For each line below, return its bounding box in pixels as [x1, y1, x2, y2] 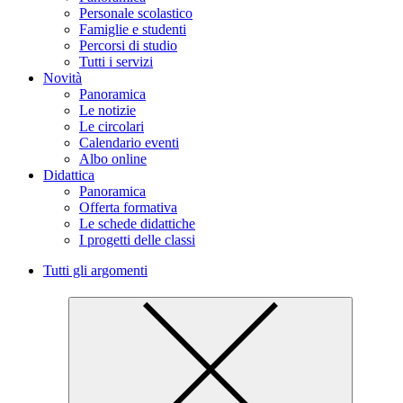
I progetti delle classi [79, 232, 195, 247]
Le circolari [79, 119, 144, 134]
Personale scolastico [79, 5, 193, 21]
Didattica [43, 167, 94, 183]
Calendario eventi [79, 135, 179, 150]
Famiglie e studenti [79, 22, 186, 37]
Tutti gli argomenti [43, 263, 148, 278]
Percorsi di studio [79, 38, 177, 53]
